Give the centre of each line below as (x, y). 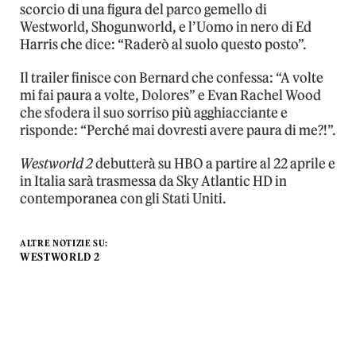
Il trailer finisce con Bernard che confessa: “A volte (172, 77)
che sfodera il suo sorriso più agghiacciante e (154, 112)
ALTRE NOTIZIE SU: (64, 243)
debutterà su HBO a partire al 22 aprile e (214, 163)
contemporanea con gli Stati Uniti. (123, 198)
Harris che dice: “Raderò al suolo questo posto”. (163, 44)
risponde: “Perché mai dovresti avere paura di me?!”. (178, 130)
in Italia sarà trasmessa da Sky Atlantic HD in (153, 181)
